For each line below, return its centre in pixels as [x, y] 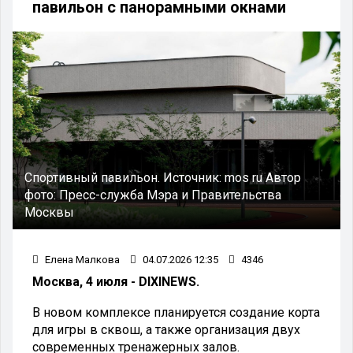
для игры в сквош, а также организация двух [166, 329]
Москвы [49, 212]
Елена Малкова [81, 259]
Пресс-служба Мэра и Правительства [170, 195]
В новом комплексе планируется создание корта [176, 312]
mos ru [245, 177]
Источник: [194, 177]
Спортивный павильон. [94, 177]
